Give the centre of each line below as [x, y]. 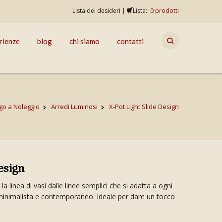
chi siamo [84, 41]
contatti [130, 41]
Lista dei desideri [96, 11]
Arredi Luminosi [74, 107]
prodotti [166, 11]
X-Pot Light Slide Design [144, 107]
